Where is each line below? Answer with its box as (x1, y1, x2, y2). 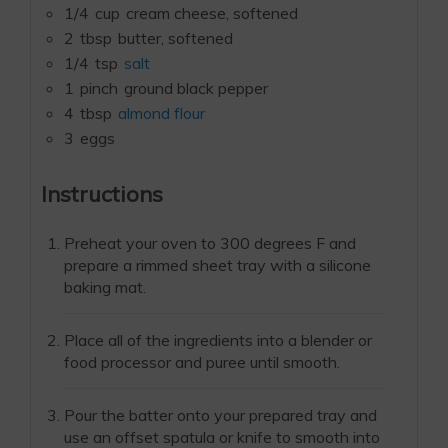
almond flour (118, 103, 205, 124)
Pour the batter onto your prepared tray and (64, 405, 377, 426)
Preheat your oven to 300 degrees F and (64, 233, 356, 254)
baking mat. (64, 277, 146, 298)
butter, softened (118, 28, 233, 49)
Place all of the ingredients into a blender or (64, 330, 372, 351)
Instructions (41, 180, 163, 209)
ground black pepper (124, 78, 268, 99)
